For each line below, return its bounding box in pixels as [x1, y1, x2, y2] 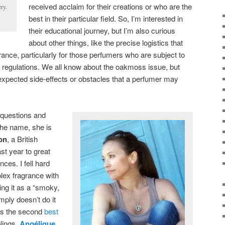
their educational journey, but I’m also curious [29, 25, 176, 36]
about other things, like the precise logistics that [29, 37, 183, 48]
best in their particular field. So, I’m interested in [29, 13, 183, 24]
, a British [7, 133, 38, 144]
